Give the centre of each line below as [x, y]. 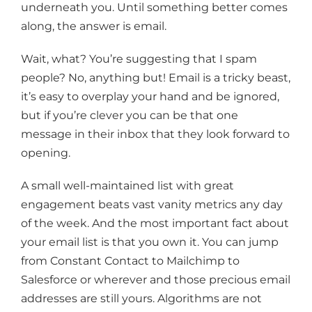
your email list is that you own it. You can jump [150, 242]
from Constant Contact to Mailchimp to [130, 261]
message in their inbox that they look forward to [155, 134]
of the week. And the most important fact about [155, 224]
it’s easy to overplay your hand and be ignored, [150, 97]
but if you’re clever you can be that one [130, 116]
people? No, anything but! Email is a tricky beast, [156, 78]
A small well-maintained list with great [127, 186]
